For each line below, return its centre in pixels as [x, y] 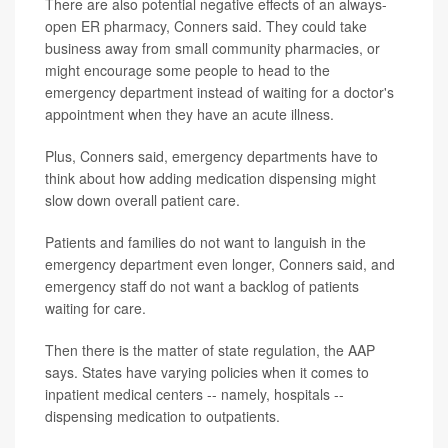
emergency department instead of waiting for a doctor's [219, 91]
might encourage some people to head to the [187, 69]
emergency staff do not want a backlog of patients [202, 285]
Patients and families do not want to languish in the [205, 241]
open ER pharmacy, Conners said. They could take [206, 25]
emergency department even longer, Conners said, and [220, 263]
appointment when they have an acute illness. [189, 113]
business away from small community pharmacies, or [212, 47]
